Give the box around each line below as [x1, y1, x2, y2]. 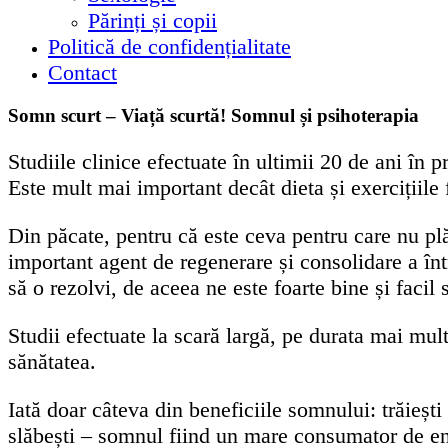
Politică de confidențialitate [48, 34, 291, 59]
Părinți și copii [88, 8, 217, 33]
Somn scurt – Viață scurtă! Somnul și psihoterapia [8, 104, 419, 126]
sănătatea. [8, 348, 96, 374]
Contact [48, 60, 117, 85]
